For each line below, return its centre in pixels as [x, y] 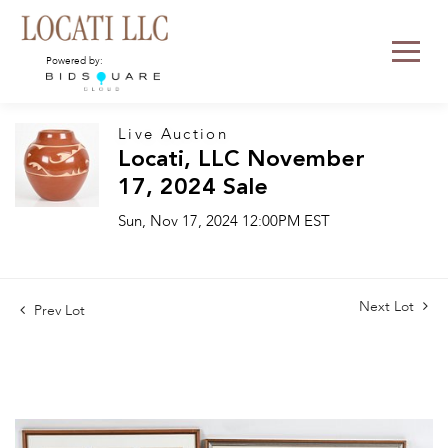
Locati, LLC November [241, 160]
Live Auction [173, 134]
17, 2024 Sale [193, 188]
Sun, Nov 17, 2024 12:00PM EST [224, 221]
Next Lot [388, 306]
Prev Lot [57, 310]
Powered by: [74, 60]
